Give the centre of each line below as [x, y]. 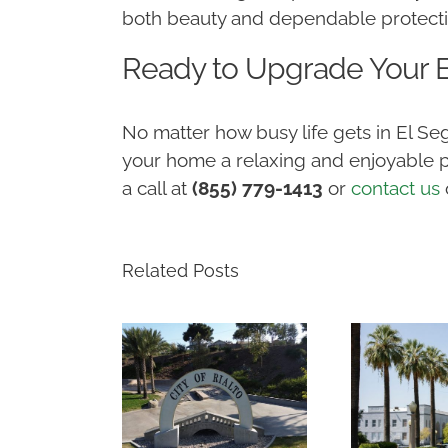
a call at [156, 187]
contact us [395, 187]
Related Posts [180, 270]
